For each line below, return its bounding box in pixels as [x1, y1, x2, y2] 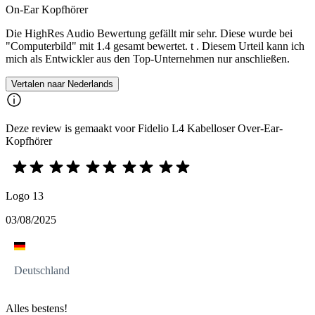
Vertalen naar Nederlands [11, 78, 113, 89]
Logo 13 [6, 189, 44, 202]
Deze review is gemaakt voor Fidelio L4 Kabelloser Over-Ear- [6, 122, 283, 134]
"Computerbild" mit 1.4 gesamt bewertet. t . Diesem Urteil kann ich [6, 39, 304, 52]
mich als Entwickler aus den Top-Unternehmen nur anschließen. [6, 52, 290, 65]
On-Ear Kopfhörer [6, 3, 88, 15]
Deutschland [14, 264, 70, 276]
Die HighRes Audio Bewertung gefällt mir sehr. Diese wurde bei [6, 27, 292, 39]
